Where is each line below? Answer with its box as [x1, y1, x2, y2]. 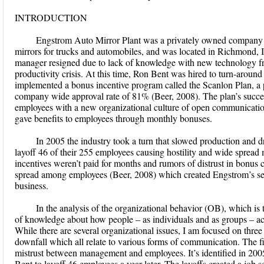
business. [15, 179, 48, 192]
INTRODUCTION [15, 11, 87, 24]
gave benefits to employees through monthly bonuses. [15, 112, 212, 124]
